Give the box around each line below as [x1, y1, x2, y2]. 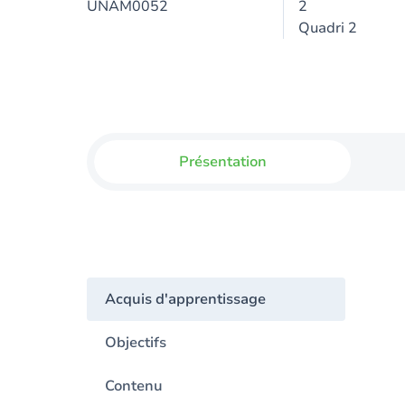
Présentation [178, 152, 267, 172]
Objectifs [105, 333, 166, 353]
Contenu [105, 376, 163, 396]
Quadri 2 [297, 18, 357, 38]
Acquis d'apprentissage [105, 289, 266, 309]
